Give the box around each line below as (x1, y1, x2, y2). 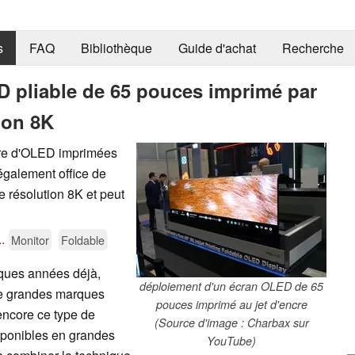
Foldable (61, 231, 105, 248)
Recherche (281, 39, 344, 58)
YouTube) (207, 332, 256, 349)
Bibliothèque (80, 39, 152, 58)
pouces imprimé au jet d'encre (155, 296, 307, 312)
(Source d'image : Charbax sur (154, 314, 309, 330)
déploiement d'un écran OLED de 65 (139, 277, 323, 294)
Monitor (11, 231, 49, 248)
